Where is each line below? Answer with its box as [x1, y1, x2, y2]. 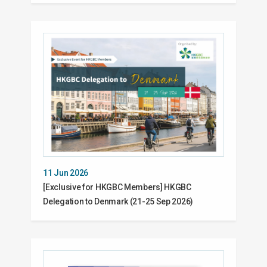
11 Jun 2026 [43, 168, 89, 178]
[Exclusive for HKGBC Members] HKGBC [43, 182, 191, 193]
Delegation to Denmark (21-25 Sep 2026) [43, 197, 193, 207]
